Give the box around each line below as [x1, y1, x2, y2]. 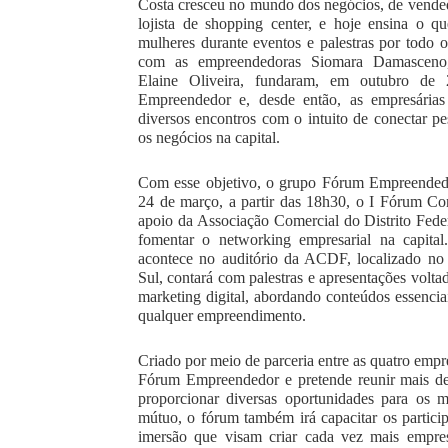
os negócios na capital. [138, 129, 284, 147]
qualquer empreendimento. [138, 307, 306, 325]
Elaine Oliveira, [138, 72, 244, 90]
